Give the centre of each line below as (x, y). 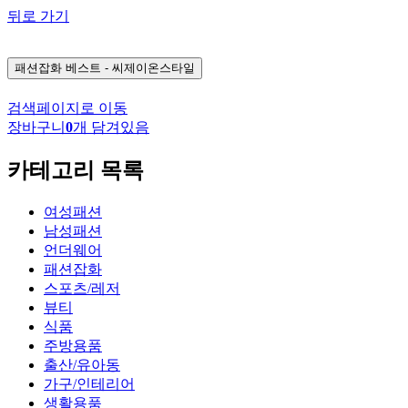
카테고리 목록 (76, 170)
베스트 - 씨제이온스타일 (130, 68)
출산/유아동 (82, 364)
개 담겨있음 (111, 127)
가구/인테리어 (89, 383)
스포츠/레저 (82, 288)
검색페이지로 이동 (67, 107)
